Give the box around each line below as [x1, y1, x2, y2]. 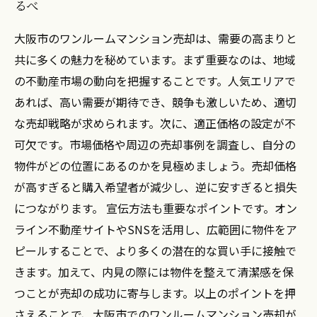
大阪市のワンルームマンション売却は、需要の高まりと [14, 30, 297, 47]
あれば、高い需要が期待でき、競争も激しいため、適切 [14, 93, 296, 110]
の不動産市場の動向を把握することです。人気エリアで [14, 72, 296, 89]
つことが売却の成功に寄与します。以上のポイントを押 [14, 284, 296, 301]
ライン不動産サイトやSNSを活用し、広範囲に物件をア [14, 221, 297, 238]
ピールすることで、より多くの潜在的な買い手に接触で [14, 242, 296, 259]
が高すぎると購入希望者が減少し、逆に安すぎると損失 [14, 178, 297, 195]
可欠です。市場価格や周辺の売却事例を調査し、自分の [14, 136, 296, 153]
